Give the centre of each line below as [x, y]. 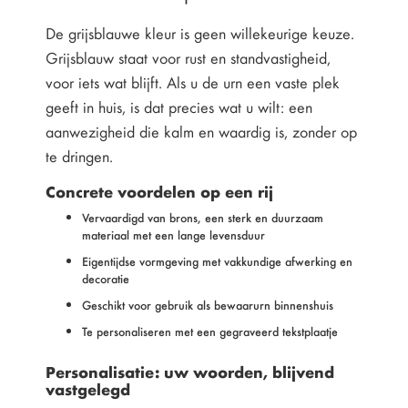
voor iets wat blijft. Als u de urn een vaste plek [193, 82]
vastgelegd [88, 389]
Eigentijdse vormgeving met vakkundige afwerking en [217, 261]
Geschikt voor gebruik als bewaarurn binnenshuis [208, 305]
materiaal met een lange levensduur [173, 235]
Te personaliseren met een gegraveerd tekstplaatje [210, 331]
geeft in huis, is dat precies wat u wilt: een [179, 107]
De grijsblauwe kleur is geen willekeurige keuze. [200, 33]
